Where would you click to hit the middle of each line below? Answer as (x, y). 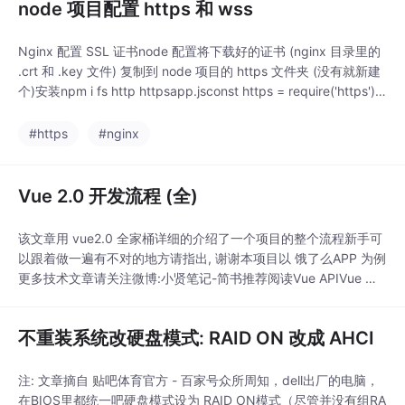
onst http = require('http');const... (116, 111)
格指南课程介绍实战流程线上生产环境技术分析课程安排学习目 (195, 298)
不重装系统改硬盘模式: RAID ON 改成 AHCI (196, 339)
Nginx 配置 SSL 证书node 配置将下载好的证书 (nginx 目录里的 (199, 52)
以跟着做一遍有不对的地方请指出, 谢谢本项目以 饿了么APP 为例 (202, 259)
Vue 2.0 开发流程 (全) (108, 197)
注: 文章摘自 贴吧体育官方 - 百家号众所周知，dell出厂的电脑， (198, 381)
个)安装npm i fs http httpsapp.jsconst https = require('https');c (202, 91)
